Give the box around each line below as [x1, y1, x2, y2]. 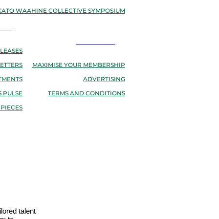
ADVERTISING [83, 75, 125, 84]
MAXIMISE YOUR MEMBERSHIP [32, 61, 125, 70]
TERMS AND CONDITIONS [48, 89, 125, 98]
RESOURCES [76, 37, 113, 46]
